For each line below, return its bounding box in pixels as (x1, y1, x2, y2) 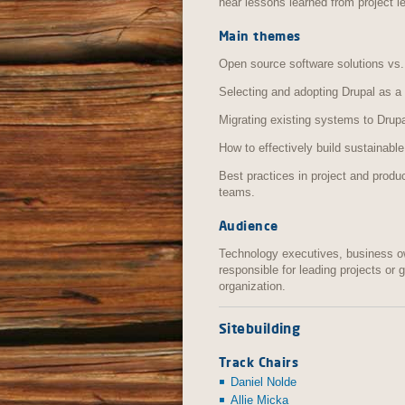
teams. (219, 184, 255, 199)
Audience (219, 217, 278, 233)
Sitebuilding (219, 319, 301, 337)
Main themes (219, 27, 301, 43)
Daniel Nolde (231, 375, 297, 390)
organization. (219, 278, 286, 293)
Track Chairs (219, 353, 299, 370)
